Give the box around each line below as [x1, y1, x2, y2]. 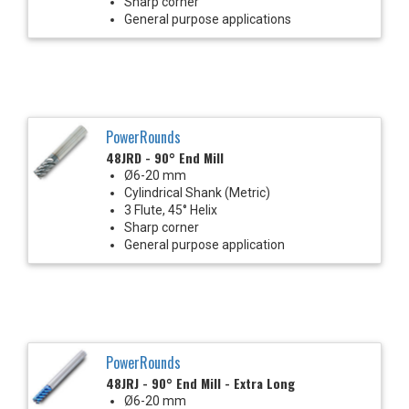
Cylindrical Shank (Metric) [124, 184, 270, 200]
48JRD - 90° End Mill [106, 147, 224, 167]
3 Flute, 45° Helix [124, 202, 217, 217]
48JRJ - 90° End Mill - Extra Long [106, 372, 295, 393]
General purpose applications [124, 11, 291, 26]
